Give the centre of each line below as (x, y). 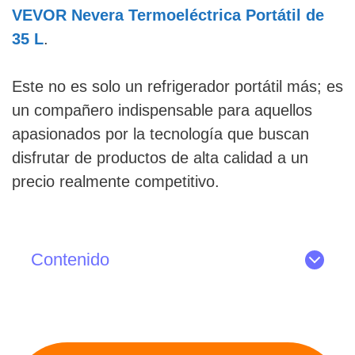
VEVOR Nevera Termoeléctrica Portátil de (168, 15)
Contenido (70, 259)
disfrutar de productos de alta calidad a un (160, 157)
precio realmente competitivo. (116, 181)
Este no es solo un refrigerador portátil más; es (177, 86)
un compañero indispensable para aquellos (162, 110)
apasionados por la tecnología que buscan (160, 134)
